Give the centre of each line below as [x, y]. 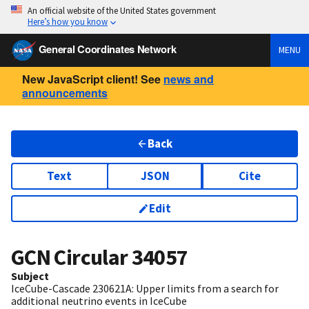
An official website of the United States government [122, 10]
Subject [30, 276]
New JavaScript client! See [91, 79]
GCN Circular [71, 258]
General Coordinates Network [107, 49]
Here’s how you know [68, 21]
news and [189, 79]
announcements [65, 92]
